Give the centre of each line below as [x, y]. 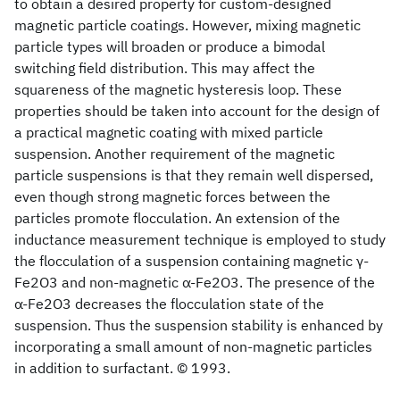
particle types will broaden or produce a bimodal [170, 46]
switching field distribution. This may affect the [165, 68]
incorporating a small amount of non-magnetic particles [193, 346]
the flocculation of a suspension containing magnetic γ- [192, 261]
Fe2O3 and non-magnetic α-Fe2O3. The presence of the [195, 282]
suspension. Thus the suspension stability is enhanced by [199, 325]
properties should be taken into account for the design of [197, 111]
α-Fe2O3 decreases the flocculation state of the [169, 304]
